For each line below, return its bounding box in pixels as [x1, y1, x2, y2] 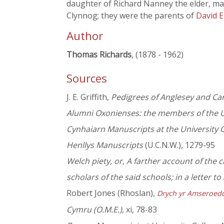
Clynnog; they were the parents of [66, 10, 196, 21]
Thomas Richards [66, 49, 131, 60]
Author [66, 28, 103, 43]
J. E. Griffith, [66, 91, 111, 103]
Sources [66, 70, 107, 86]
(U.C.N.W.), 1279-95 [143, 139, 215, 151]
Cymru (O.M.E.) [66, 204, 122, 215]
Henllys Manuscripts [66, 139, 143, 151]
